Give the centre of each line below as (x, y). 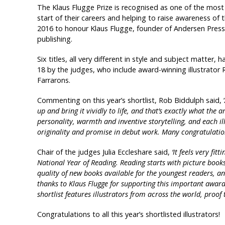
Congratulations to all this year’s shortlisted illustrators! (128, 214)
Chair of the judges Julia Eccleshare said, (103, 152)
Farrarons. (53, 80)
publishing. (54, 39)
